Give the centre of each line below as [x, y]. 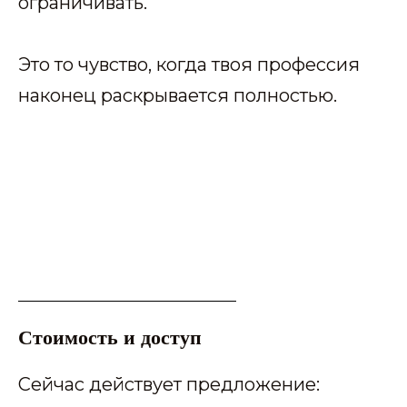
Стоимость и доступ [110, 336]
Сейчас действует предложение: [169, 384]
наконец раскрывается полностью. [178, 95]
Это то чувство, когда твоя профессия [189, 64]
